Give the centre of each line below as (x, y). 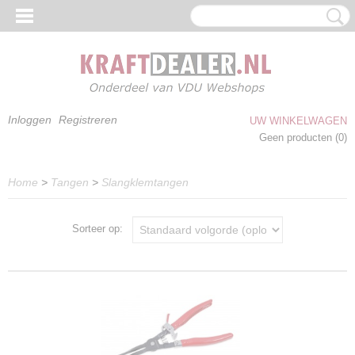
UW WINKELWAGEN (298, 121)
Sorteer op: (102, 229)
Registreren (88, 120)
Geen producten (297, 137)
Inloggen (30, 120)
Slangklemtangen (145, 182)
